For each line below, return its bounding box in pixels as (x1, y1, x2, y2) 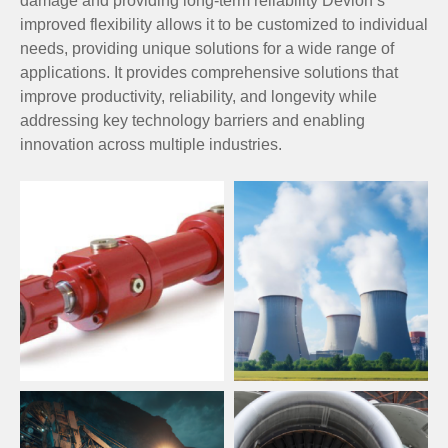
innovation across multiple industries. (20, 135, 282, 153)
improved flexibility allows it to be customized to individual (20, 15, 428, 33)
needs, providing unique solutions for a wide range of (20, 39, 394, 57)
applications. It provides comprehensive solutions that (20, 63, 398, 81)
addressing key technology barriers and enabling (20, 111, 365, 129)
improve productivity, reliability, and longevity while (20, 87, 377, 105)
